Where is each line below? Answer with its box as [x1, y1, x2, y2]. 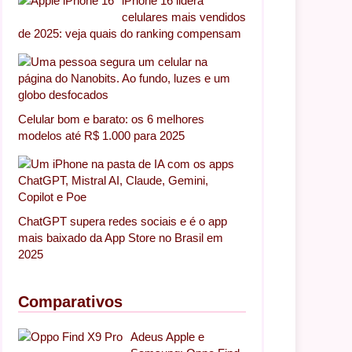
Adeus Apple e [130, 330, 204, 344]
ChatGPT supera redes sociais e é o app [18, 214, 227, 229]
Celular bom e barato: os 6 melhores [18, 112, 204, 126]
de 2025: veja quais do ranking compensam [18, 27, 241, 41]
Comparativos [18, 293, 123, 311]
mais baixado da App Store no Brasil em [18, 231, 223, 245]
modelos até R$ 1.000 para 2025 [18, 129, 185, 143]
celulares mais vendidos [122, 10, 246, 24]
